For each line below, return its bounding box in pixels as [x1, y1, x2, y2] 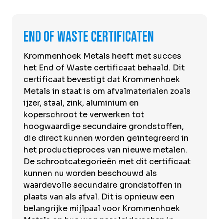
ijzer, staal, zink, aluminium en [23, 97, 139, 108]
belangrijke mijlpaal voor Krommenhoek [23, 203, 180, 214]
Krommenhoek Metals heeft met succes [23, 50, 181, 61]
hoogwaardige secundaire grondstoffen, [23, 121, 184, 131]
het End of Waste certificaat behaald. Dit [23, 62, 185, 73]
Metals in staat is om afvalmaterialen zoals [23, 86, 191, 96]
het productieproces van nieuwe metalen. [23, 144, 187, 155]
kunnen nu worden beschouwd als [23, 168, 157, 178]
